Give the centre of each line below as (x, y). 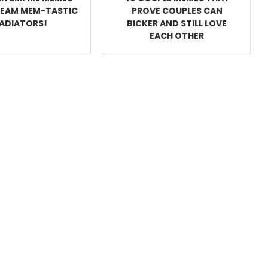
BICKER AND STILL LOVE (177, 24)
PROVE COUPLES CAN (177, 11)
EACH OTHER (177, 36)
